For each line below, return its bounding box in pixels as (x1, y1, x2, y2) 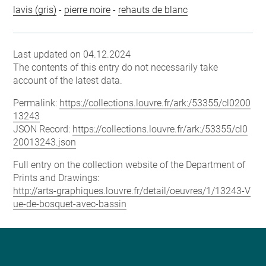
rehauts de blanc (118, 4, 188, 15)
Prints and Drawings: (13, 172, 100, 183)
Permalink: (13, 97, 60, 109)
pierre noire (64, 4, 111, 15)
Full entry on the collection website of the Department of (13, 159, 246, 170)
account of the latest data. (13, 74, 123, 86)
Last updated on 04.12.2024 (13, 48, 131, 60)
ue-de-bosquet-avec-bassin (13, 198, 127, 210)
